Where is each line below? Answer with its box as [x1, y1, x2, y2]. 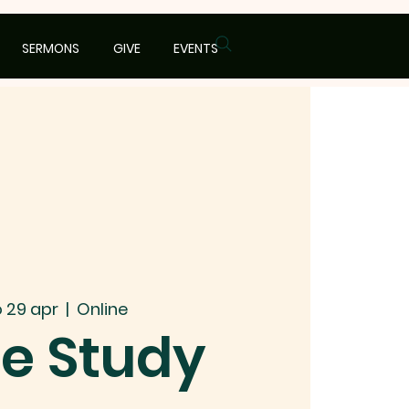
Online [76, 297, 128, 320]
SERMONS [21, 39, 79, 58]
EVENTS [173, 39, 218, 58]
